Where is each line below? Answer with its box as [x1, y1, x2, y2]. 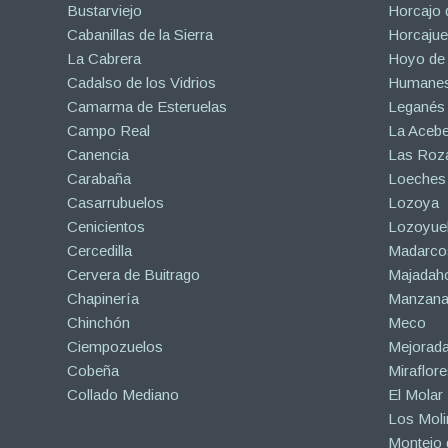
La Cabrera [67, 49, 141, 67]
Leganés [387, 97, 445, 115]
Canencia [67, 145, 129, 163]
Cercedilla [67, 241, 132, 259]
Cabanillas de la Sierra [67, 25, 213, 43]
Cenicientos [67, 217, 145, 235]
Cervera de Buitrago [67, 265, 200, 283]
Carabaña [67, 169, 131, 187]
